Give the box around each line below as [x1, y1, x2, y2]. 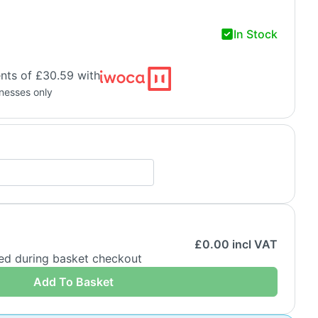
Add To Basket [33, 274, 114, 289]
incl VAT [229, 236, 278, 251]
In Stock [233, 26, 278, 41]
